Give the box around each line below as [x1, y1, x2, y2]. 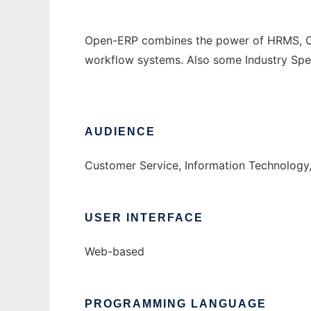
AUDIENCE [85, 126, 155, 138]
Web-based [85, 244, 144, 259]
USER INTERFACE [85, 212, 203, 224]
